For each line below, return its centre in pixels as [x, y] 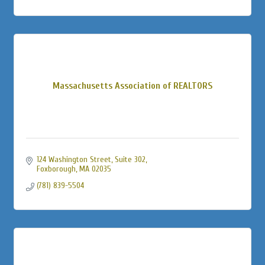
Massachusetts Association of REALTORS [132, 85]
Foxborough [56, 169]
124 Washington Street [74, 159]
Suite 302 [130, 159]
